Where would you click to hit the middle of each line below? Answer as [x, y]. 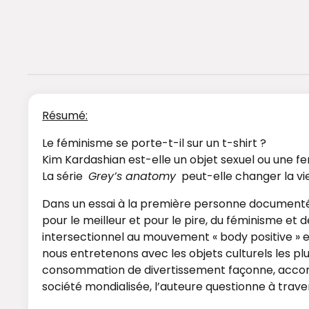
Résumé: [65, 116]
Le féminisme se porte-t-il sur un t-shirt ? [154, 143]
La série [66, 177]
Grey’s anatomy [132, 177]
